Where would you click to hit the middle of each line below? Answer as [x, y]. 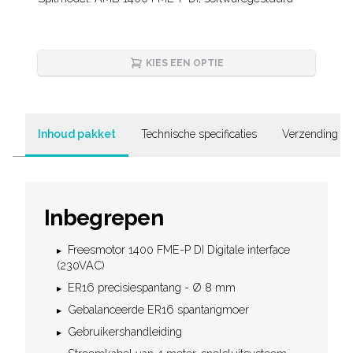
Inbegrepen [104, 218]
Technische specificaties [199, 134]
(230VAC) [81, 265]
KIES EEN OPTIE [184, 63]
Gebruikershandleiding [125, 331]
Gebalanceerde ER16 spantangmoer [158, 309]
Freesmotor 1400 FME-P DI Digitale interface [179, 249]
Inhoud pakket [77, 134]
